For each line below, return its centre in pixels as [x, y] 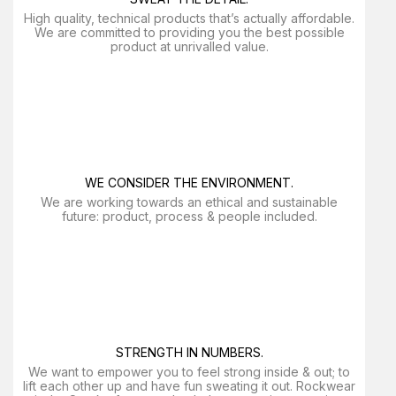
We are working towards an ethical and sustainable [189, 202]
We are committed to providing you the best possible [189, 32]
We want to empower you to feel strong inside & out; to [189, 372]
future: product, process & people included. [189, 216]
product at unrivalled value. [189, 46]
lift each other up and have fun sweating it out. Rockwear [189, 386]
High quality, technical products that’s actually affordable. [189, 18]
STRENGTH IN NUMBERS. [189, 352]
